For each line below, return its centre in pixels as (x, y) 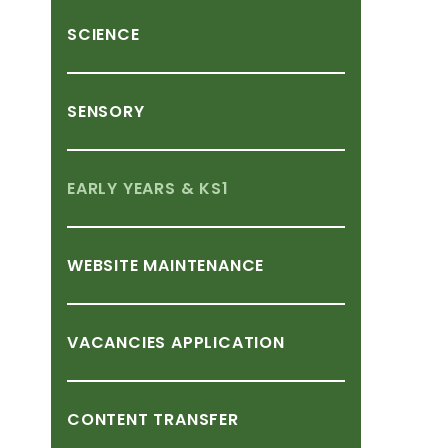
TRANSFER (196, 419)
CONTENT (108, 419)
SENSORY (106, 111)
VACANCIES (117, 342)
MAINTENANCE (204, 265)
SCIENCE (103, 34)
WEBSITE (103, 265)
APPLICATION (228, 342)
